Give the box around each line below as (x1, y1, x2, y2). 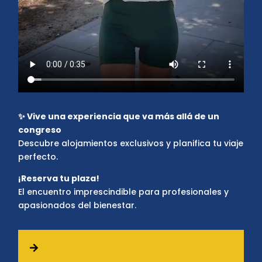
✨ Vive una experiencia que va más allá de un (18, 111, 219, 123)
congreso (18, 124, 61, 136)
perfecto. (18, 151, 58, 163)
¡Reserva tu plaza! (18, 173, 99, 185)
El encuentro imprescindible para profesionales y (18, 186, 229, 198)
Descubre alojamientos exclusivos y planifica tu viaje (18, 137, 243, 150)
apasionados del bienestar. (18, 199, 136, 212)
